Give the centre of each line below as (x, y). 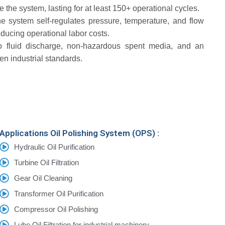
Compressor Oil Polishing (56, 209)
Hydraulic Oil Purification (54, 147)
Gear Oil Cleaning (43, 178)
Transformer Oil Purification (59, 194)
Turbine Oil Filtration (47, 162)
